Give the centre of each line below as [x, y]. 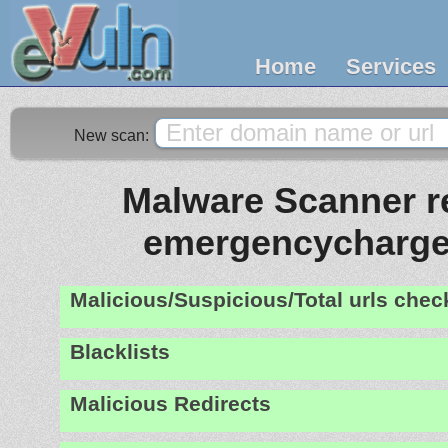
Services [391, 66]
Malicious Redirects [170, 403]
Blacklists [120, 351]
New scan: [113, 135]
